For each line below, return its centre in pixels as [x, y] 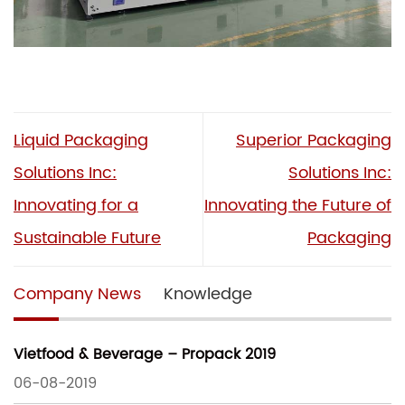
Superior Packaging [314, 140]
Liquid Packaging [81, 140]
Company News [77, 294]
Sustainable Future [87, 238]
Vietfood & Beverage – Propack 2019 [145, 355]
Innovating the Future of [298, 205]
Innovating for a [76, 205]
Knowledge [208, 294]
